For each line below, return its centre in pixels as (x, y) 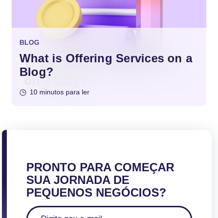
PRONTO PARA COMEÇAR (100, 167)
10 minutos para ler (60, 92)
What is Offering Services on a (106, 58)
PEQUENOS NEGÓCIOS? (96, 193)
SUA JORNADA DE (78, 180)
